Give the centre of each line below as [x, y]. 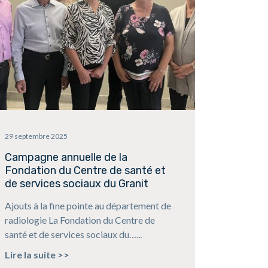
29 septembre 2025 [36, 136]
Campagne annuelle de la [66, 158]
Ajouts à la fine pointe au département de [88, 206]
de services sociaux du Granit [76, 184]
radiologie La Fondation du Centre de [80, 220]
